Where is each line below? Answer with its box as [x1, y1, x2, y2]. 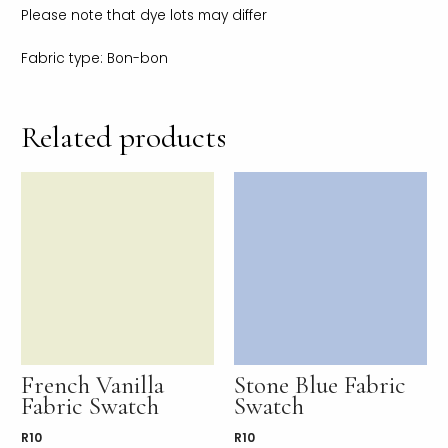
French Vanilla [21, 370, 165, 401]
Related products [21, 117, 227, 156]
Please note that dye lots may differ [21, 6, 268, 26]
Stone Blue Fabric [234, 370, 406, 401]
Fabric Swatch [21, 391, 160, 422]
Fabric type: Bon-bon [21, 49, 169, 69]
